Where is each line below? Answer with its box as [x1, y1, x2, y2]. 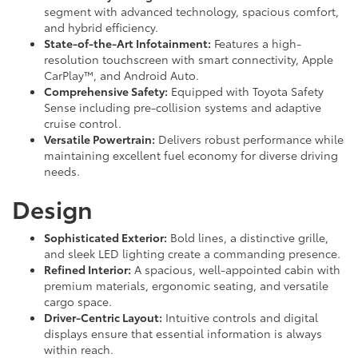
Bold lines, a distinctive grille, [167, 229, 328, 246]
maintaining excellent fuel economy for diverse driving [44, 147, 338, 164]
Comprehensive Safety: [44, 83, 168, 100]
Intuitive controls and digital [162, 309, 318, 326]
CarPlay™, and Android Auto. [44, 67, 199, 84]
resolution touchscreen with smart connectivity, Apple [44, 51, 333, 68]
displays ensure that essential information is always [44, 325, 322, 342]
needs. [44, 163, 80, 180]
